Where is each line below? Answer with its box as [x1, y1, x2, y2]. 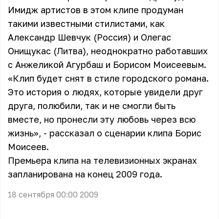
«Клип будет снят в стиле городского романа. [8, 73, 209, 84]
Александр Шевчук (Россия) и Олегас [8, 32, 171, 43]
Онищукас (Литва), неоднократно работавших [8, 45, 208, 56]
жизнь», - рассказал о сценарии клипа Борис [8, 128, 201, 138]
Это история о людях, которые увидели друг [8, 87, 203, 97]
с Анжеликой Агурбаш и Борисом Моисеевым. [8, 59, 206, 70]
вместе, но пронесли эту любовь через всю [8, 114, 196, 125]
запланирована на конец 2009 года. [8, 169, 162, 179]
